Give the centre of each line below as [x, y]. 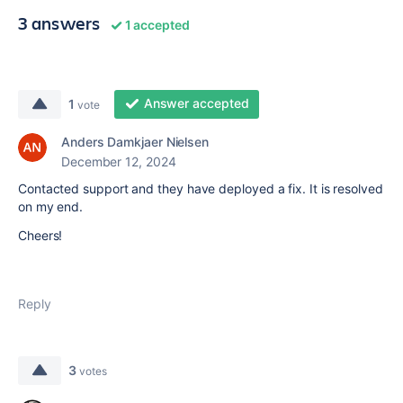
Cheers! [40, 235]
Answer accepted [196, 103]
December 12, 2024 [119, 161]
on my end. [51, 206]
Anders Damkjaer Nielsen [135, 142]
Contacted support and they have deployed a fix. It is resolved [201, 188]
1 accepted [156, 25]
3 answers [59, 23]
